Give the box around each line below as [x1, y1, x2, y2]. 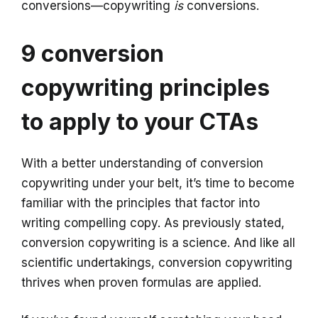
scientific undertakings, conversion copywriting [21, 256, 292, 270]
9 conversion [21, 40, 164, 67]
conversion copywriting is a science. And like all [21, 236, 295, 250]
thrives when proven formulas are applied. [21, 275, 261, 290]
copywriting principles [21, 74, 270, 102]
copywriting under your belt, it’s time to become [21, 176, 295, 190]
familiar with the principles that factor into [21, 196, 260, 210]
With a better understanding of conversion [21, 156, 263, 170]
